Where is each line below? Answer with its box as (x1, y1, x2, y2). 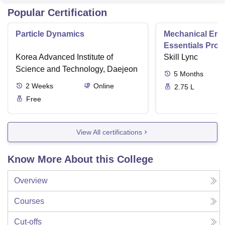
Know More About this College (8, 154, 153, 165)
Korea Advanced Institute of (16, 53, 113, 62)
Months (180, 70, 203, 78)
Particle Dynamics (16, 30, 84, 39)
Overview (14, 176, 48, 185)
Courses (14, 197, 44, 206)
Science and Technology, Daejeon (16, 65, 138, 74)
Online (93, 82, 114, 90)
